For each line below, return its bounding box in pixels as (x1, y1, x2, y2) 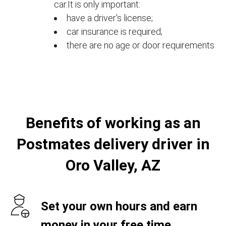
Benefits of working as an (25, 114, 201, 132)
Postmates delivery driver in (16, 135, 210, 153)
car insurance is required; (67, 26, 162, 37)
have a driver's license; (67, 13, 153, 23)
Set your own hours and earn (41, 199, 197, 213)
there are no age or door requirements (67, 40, 214, 50)
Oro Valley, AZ (66, 156, 160, 174)
